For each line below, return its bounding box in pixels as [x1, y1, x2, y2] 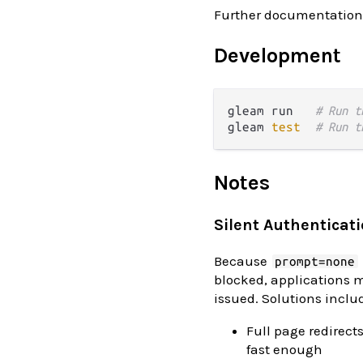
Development [214, 43, 341, 67]
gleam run [228, 103, 315, 117]
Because [214, 252, 271, 269]
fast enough [246, 340, 322, 357]
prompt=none [275, 254, 356, 268]
